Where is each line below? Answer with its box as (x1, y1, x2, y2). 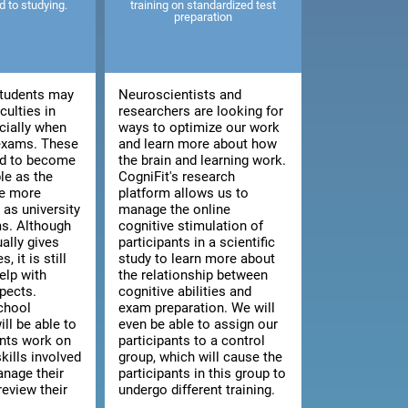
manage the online (118, 201, 231, 219)
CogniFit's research (118, 168, 236, 186)
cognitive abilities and (118, 283, 252, 301)
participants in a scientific (118, 234, 276, 251)
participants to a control (118, 332, 266, 350)
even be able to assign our (118, 316, 279, 333)
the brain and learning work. (118, 152, 287, 169)
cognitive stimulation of (118, 218, 264, 235)
